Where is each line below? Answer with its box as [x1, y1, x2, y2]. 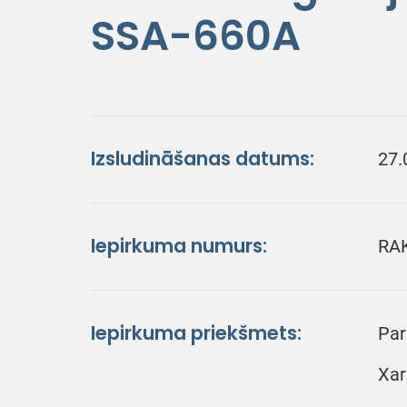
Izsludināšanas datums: [91, 146, 314, 171]
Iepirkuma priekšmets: [91, 321, 302, 345]
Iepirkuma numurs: [91, 233, 267, 258]
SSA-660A [91, 9, 301, 62]
